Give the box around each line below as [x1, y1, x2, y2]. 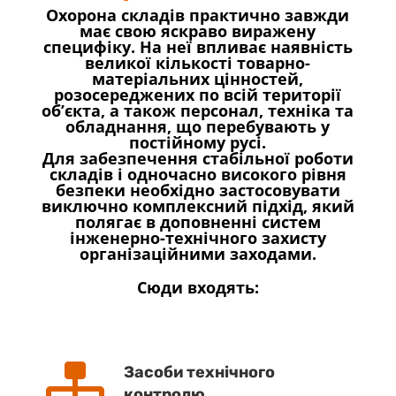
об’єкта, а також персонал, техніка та [42, 99, 354, 121]
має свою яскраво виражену [80, 19, 316, 42]
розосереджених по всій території [54, 83, 342, 105]
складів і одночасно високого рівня [49, 163, 346, 185]
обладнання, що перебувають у [65, 115, 331, 137]
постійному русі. [129, 131, 267, 153]
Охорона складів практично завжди [46, 4, 350, 26]
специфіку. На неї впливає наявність [42, 35, 353, 57]
